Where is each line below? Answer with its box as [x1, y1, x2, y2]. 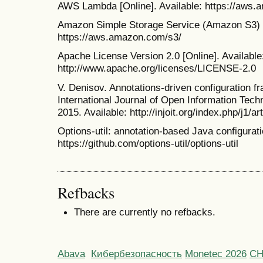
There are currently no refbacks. [74, 206, 215, 218]
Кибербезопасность [91, 248, 182, 260]
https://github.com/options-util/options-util [58, 137, 238, 149]
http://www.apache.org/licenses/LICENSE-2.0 [58, 62, 256, 75]
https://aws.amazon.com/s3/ [58, 31, 181, 43]
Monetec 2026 [185, 248, 247, 260]
